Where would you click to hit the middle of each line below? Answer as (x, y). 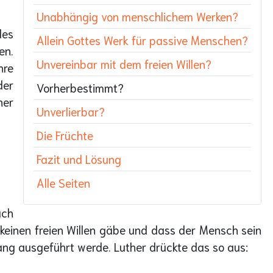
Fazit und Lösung (79, 158)
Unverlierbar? (71, 111)
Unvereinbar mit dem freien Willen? (124, 63)
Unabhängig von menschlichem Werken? (137, 16)
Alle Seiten (63, 182)
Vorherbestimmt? (80, 87)
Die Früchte (65, 135)
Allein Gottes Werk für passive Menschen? (142, 40)
